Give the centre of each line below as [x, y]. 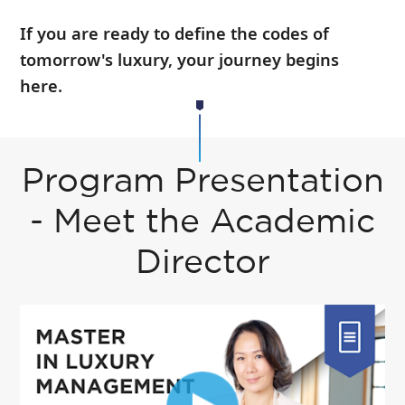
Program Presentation [202, 183]
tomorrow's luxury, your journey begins [180, 59]
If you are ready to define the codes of [175, 33]
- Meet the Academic [202, 223]
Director [202, 264]
